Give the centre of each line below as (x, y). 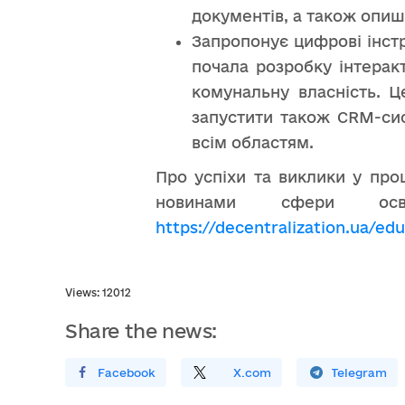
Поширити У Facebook (87, 373)
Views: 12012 (98, 293)
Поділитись (180, 373)
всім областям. (253, 143)
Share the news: (141, 331)
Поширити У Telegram (320, 373)
